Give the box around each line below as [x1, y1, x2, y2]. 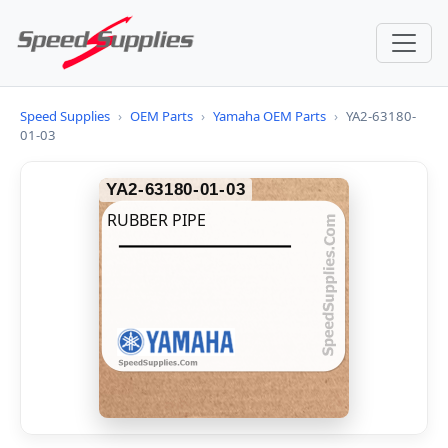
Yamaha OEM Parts [213, 107, 326, 125]
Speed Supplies [20, 107, 110, 125]
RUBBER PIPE [107, 209, 206, 231]
